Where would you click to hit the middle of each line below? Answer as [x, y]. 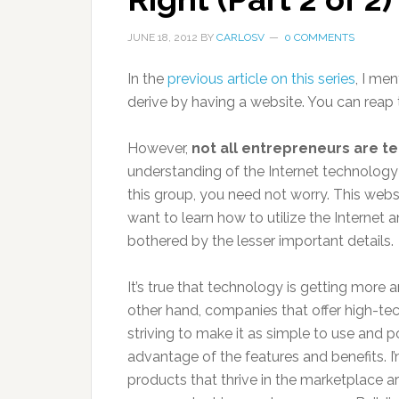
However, [159, 148]
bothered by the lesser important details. [261, 241]
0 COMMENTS [319, 37]
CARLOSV [240, 37]
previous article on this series [261, 79]
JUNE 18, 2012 [163, 37]
